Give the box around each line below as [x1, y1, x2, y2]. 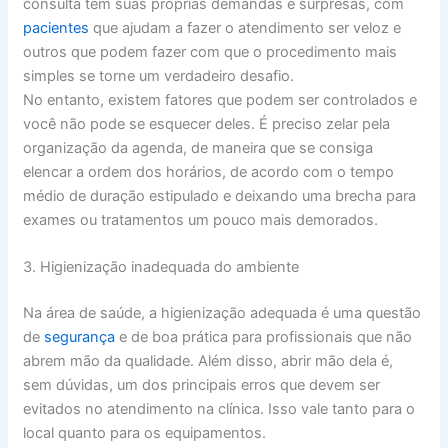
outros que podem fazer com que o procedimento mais [22, 42, 397, 61]
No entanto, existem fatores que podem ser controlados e [22, 90, 417, 109]
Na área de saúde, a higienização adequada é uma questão [22, 304, 421, 323]
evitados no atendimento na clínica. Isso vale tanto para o [22, 400, 415, 419]
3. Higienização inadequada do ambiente [22, 258, 299, 277]
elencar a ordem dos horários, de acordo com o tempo [22, 162, 394, 181]
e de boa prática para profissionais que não [114, 328, 412, 347]
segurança [43, 328, 115, 347]
